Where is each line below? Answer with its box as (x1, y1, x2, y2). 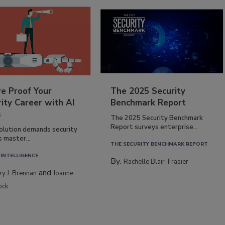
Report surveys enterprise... (110, 123, 198, 132)
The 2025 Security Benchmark (110, 114, 203, 123)
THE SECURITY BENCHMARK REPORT (110, 141, 208, 148)
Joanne (53, 169, 74, 178)
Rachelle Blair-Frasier (124, 157, 189, 167)
